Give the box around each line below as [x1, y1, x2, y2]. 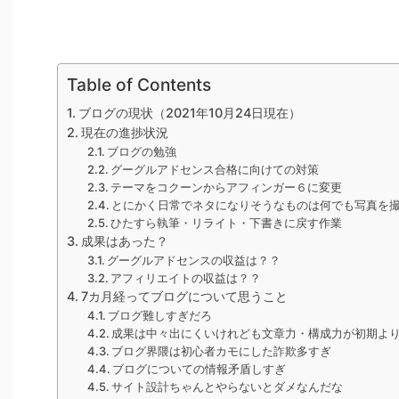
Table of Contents [67, 73, 211, 95]
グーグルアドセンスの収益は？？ [107, 252, 281, 267]
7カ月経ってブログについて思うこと [80, 288, 288, 304]
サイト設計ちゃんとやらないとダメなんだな [111, 379, 344, 394]
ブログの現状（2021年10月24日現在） [77, 104, 301, 120]
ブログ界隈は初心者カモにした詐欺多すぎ [111, 343, 332, 358]
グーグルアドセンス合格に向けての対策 [110, 161, 320, 176]
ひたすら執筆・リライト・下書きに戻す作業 [110, 215, 343, 230]
